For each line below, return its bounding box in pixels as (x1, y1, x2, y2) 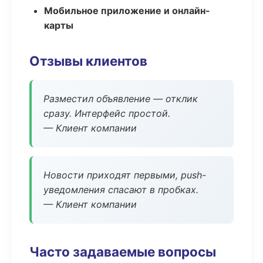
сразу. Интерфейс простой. (43, 107, 170, 119)
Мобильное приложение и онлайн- (44, 5, 210, 16)
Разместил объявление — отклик (43, 93, 198, 104)
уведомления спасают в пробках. (43, 184, 198, 195)
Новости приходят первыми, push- (43, 169, 206, 181)
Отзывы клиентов (29, 53, 147, 69)
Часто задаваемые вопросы (29, 244, 216, 259)
